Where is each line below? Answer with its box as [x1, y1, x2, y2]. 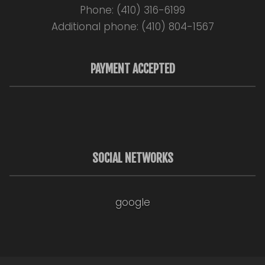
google [115, 195, 150, 209]
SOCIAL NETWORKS [92, 150, 173, 166]
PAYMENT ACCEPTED [90, 62, 175, 77]
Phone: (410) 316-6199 [80, 3, 185, 18]
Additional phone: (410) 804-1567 [51, 20, 214, 34]
